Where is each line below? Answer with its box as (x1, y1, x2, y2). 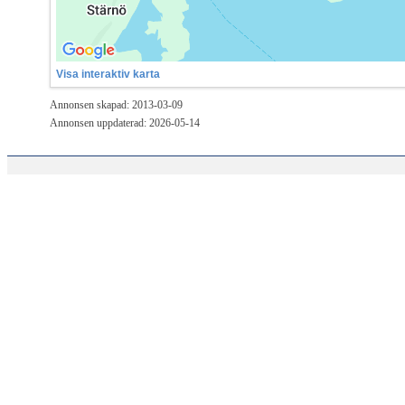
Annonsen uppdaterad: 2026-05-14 (50, 116, 200, 129)
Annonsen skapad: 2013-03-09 (50, 98, 183, 111)
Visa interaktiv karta (56, 67, 160, 80)
